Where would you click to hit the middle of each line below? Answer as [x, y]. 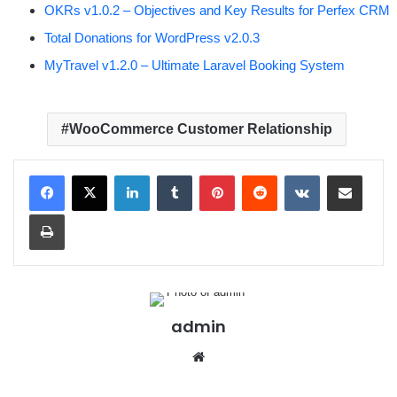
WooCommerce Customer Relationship [200, 128]
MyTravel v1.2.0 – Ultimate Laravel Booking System [195, 65]
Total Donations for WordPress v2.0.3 [152, 37]
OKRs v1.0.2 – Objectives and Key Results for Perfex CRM [217, 10]
